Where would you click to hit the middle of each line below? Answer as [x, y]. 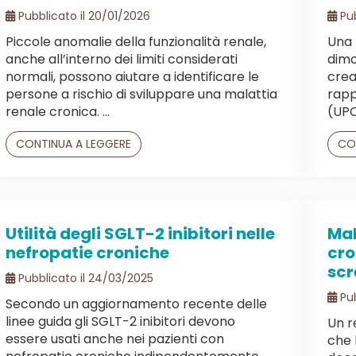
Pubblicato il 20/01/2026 [83, 15]
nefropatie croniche [87, 252]
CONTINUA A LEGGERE [74, 143]
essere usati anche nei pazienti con [115, 339]
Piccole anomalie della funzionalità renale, [136, 41]
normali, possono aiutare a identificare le [132, 76]
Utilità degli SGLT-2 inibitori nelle [140, 233]
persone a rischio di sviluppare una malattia [141, 94]
